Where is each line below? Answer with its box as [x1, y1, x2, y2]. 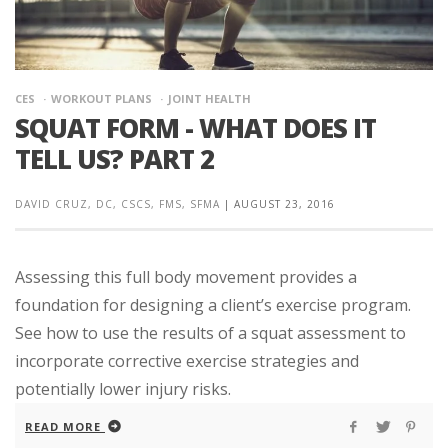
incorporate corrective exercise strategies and [15, 349, 359, 372]
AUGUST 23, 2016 [234, 196, 335, 211]
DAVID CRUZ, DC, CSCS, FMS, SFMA [15, 196, 220, 211]
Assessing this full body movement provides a [15, 265, 357, 288]
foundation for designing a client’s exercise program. [15, 293, 411, 316]
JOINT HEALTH [168, 90, 251, 106]
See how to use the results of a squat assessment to [15, 321, 406, 344]
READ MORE [25, 418, 101, 434]
